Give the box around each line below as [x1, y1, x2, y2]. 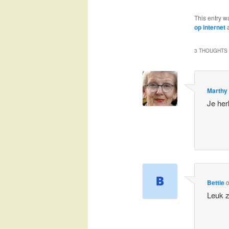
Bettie [207, 178, 225, 188]
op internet [194, 22, 225, 32]
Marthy [207, 85, 228, 95]
